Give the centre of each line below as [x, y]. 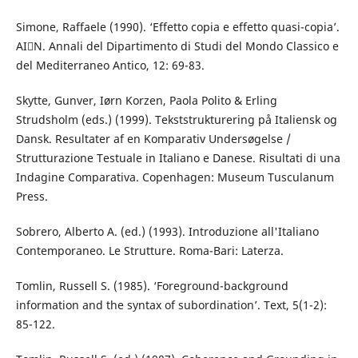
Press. [32, 197]
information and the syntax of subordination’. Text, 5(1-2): [171, 305]
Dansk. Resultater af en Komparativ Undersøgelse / [153, 139]
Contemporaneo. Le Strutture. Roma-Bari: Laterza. [149, 251]
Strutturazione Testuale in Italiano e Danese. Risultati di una [178, 158]
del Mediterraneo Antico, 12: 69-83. [110, 66]
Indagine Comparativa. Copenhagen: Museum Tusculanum [175, 177]
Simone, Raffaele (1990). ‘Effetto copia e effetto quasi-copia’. [177, 27]
